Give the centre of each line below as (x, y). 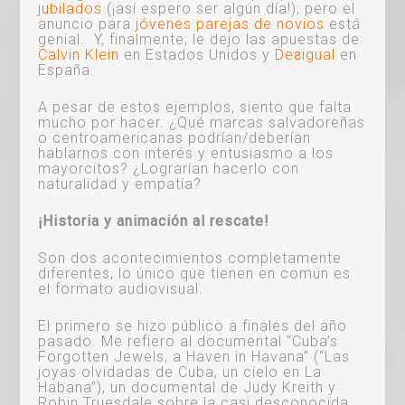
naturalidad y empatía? (120, 184)
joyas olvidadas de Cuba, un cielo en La (180, 372)
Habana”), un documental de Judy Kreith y (188, 387)
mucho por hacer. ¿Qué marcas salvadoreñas (202, 122)
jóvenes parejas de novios (231, 24)
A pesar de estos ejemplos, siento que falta (195, 107)
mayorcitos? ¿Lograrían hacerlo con (169, 168)
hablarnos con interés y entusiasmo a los (186, 153)
